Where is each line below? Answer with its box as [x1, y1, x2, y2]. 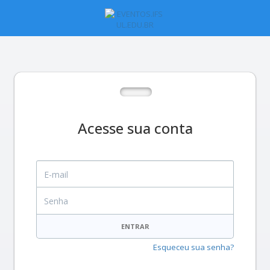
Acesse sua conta [77, 118, 193, 138]
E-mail [36, 160, 57, 171]
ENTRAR [121, 222, 149, 231]
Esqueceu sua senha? [153, 242, 234, 253]
